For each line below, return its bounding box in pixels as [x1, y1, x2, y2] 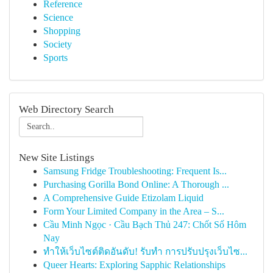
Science [43, 12, 73, 23]
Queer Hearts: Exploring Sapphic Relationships [43, 260, 225, 270]
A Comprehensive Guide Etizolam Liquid [43, 193, 204, 203]
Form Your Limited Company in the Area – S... [43, 206, 224, 216]
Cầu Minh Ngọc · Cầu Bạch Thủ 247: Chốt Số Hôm [43, 219, 246, 230]
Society [43, 39, 72, 49]
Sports [43, 52, 68, 63]
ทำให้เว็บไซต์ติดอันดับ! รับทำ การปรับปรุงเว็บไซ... [43, 246, 247, 257]
